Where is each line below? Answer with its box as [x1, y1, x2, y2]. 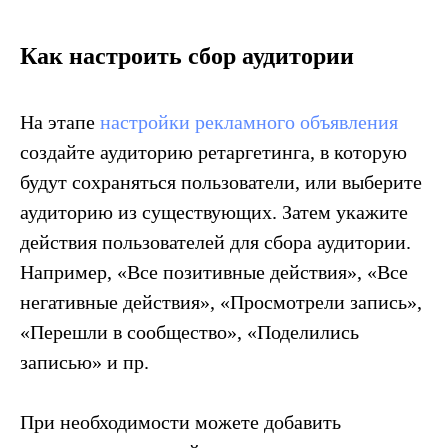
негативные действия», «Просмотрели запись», [20, 290, 422, 313]
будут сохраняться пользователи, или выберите [20, 170, 422, 193]
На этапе [20, 110, 100, 133]
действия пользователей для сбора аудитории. [20, 230, 411, 253]
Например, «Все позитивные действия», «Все [20, 260, 408, 283]
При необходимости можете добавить [20, 410, 341, 433]
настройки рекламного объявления [100, 110, 398, 133]
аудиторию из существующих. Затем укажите [20, 200, 408, 223]
